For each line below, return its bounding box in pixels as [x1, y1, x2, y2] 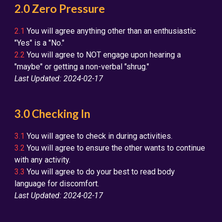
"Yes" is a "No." [14, 38, 65, 48]
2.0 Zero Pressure [14, 2, 106, 15]
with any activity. [14, 155, 71, 165]
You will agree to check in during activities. [25, 131, 173, 141]
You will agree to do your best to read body [25, 167, 175, 176]
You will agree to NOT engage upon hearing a [25, 50, 181, 59]
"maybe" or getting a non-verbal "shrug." [14, 62, 150, 71]
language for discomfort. [14, 179, 100, 188]
